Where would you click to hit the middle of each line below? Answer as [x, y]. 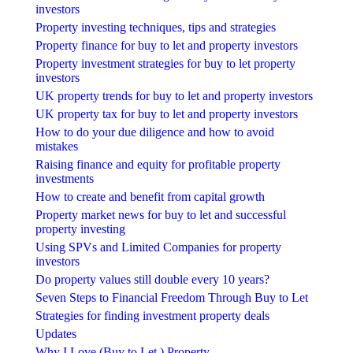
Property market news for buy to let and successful [161, 214]
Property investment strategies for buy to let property [165, 63]
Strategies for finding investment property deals [152, 315]
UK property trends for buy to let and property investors [174, 95]
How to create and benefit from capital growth [150, 196]
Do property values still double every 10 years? [152, 279]
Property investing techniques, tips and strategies [156, 27]
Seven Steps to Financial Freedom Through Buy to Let [172, 297]
